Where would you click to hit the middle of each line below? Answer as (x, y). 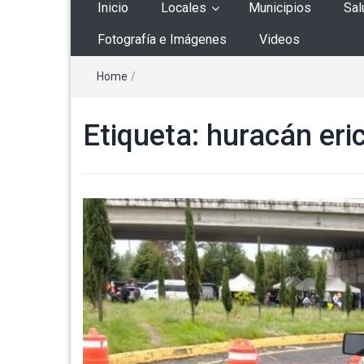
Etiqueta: (145, 136)
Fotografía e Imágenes (162, 40)
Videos (279, 40)
